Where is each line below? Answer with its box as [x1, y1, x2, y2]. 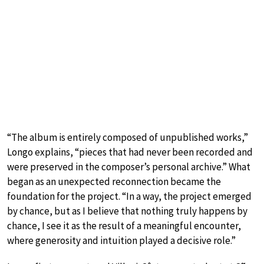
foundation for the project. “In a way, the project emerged [7, 189, 252, 203]
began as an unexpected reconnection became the [7, 174, 221, 188]
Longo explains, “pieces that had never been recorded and [7, 145, 253, 159]
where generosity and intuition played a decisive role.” [7, 233, 236, 247]
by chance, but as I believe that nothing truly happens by [7, 204, 247, 217]
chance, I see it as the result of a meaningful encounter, [7, 219, 241, 232]
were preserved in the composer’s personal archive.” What [7, 160, 250, 173]
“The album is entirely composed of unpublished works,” [7, 130, 248, 144]
